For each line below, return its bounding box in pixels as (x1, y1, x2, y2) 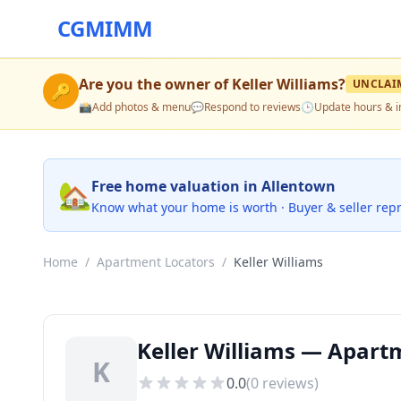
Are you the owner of (79, 74, 232, 94)
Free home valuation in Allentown (91, 176, 336, 196)
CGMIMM (57, 13, 153, 43)
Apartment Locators (97, 253, 215, 270)
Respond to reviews (204, 99, 301, 115)
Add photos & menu (92, 99, 191, 115)
